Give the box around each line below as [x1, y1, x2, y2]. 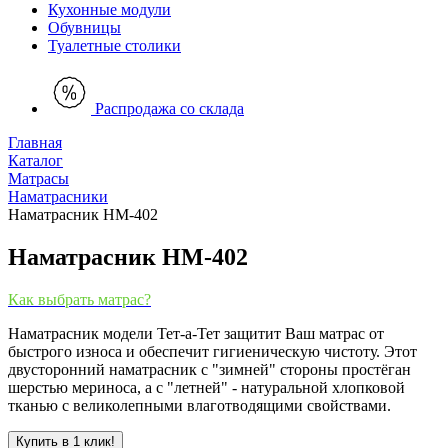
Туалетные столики [48, 37, 181, 54]
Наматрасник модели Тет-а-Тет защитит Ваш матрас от [8, 324, 384, 342]
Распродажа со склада [95, 100, 244, 117]
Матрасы [8, 170, 69, 187]
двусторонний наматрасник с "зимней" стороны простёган [8, 360, 411, 378]
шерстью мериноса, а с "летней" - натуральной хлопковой [8, 378, 405, 396]
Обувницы [48, 19, 121, 36]
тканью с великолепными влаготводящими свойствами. [8, 396, 391, 414]
